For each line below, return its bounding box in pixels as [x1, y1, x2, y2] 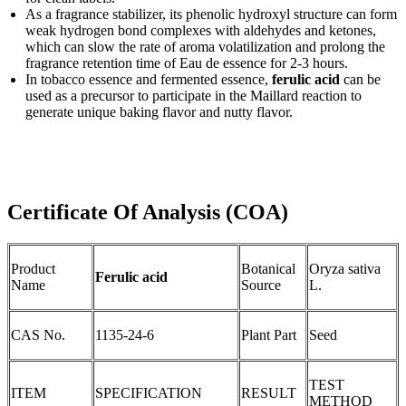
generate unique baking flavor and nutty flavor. [25, 104, 293, 121]
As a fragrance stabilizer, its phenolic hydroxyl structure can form [25, 6, 397, 23]
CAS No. [11, 327, 65, 343]
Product [11, 261, 55, 277]
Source [241, 277, 281, 294]
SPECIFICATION [95, 385, 202, 401]
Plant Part [241, 327, 296, 343]
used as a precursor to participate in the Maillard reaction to [25, 88, 362, 104]
